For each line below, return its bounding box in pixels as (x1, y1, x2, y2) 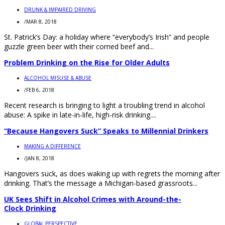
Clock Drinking (4, 203, 56, 213)
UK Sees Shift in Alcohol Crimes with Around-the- (4, 194, 181, 204)
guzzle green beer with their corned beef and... (4, 41, 154, 51)
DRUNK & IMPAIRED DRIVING (24, 6, 96, 13)
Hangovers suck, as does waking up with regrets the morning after (4, 168, 220, 178)
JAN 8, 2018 (26, 154, 54, 162)
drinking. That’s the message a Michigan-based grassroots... (4, 178, 197, 188)
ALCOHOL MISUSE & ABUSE (24, 74, 91, 81)
